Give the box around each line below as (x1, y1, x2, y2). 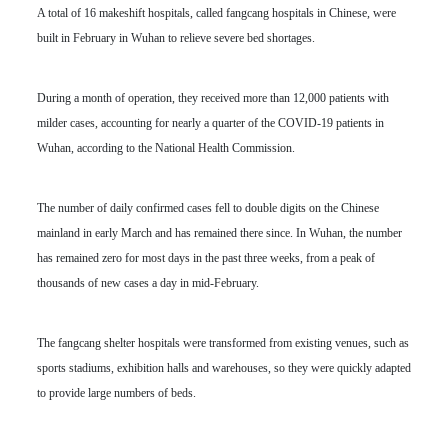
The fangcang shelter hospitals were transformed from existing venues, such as (36, 336, 409, 351)
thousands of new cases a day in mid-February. (36, 276, 259, 291)
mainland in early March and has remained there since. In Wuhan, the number (36, 226, 402, 241)
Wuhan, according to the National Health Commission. (36, 141, 295, 156)
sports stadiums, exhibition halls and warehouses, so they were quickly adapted (36, 361, 411, 376)
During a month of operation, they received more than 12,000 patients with (36, 91, 389, 106)
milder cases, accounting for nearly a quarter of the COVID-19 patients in (36, 116, 384, 131)
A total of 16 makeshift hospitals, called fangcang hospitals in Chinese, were (36, 6, 396, 21)
